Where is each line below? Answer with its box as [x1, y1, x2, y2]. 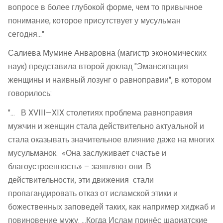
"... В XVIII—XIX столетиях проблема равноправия [8, 107, 193, 119]
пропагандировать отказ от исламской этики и [8, 187, 178, 200]
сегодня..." [8, 28, 44, 40]
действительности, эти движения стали [8, 174, 154, 186]
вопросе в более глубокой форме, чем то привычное [8, 1, 203, 13]
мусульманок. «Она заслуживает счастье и [8, 147, 166, 159]
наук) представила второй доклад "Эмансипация [8, 61, 188, 73]
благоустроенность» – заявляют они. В [8, 160, 151, 173]
